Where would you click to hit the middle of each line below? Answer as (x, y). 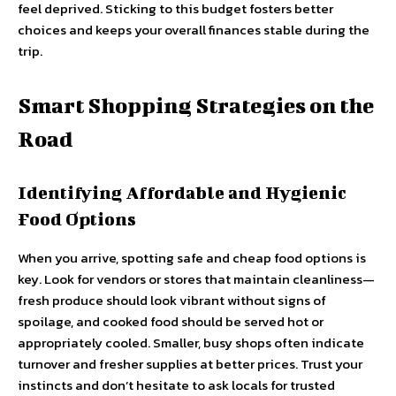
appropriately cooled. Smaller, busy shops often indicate (191, 343)
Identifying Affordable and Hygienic (182, 192)
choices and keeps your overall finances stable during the (194, 30)
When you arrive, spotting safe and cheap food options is (192, 258)
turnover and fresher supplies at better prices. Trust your (190, 364)
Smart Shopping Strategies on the (196, 105)
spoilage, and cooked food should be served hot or (171, 321)
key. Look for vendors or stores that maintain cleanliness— (196, 279)
